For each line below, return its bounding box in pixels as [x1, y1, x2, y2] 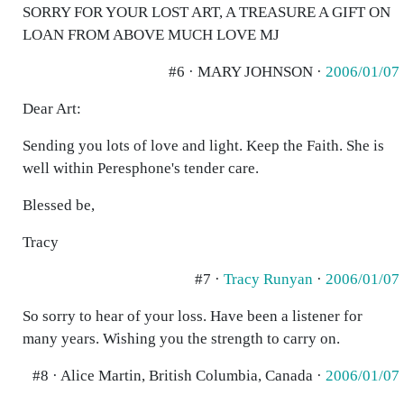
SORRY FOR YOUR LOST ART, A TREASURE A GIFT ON [23, 4, 390, 21]
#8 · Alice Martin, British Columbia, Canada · [32, 367, 326, 384]
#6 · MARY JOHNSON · [169, 63, 326, 80]
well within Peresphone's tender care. [23, 160, 259, 177]
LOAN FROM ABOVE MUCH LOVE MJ [23, 26, 280, 43]
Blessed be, [23, 197, 95, 214]
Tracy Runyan [224, 271, 313, 288]
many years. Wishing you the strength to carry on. [23, 330, 340, 347]
